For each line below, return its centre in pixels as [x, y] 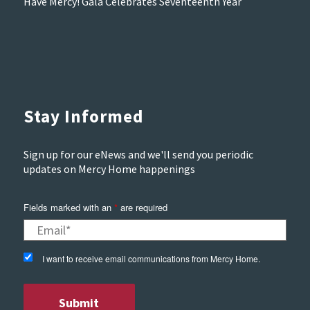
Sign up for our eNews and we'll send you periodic [138, 155]
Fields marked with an [69, 207]
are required [142, 207]
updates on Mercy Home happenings [109, 169]
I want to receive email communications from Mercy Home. [152, 258]
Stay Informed [83, 116]
